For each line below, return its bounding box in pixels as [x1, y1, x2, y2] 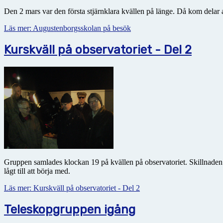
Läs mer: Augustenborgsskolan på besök [4, 24, 131, 33]
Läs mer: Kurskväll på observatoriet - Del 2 [4, 184, 140, 193]
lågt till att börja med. [4, 167, 70, 176]
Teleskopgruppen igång [4, 203, 135, 217]
